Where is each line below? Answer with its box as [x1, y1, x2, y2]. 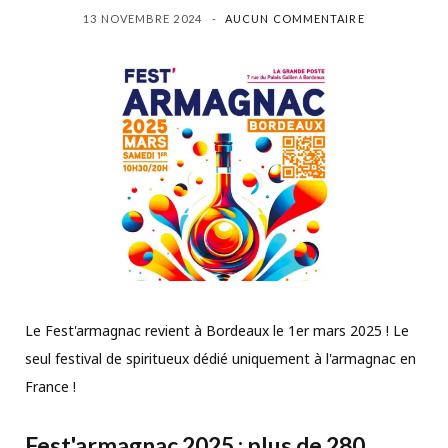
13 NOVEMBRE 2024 [83, 11, 202, 25]
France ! [25, 376, 76, 396]
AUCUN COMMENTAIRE [225, 11, 365, 25]
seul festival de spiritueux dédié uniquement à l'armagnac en [25, 348, 416, 368]
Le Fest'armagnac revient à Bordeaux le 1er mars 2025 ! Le [25, 320, 409, 340]
